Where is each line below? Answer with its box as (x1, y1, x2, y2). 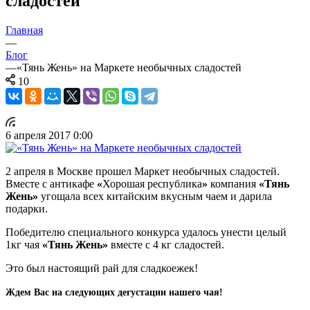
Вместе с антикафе (6, 177, 97, 190)
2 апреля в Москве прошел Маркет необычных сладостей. (6, 165, 280, 177)
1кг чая (6, 238, 42, 250)
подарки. (6, 202, 51, 215)
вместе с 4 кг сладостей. (108, 238, 227, 250)
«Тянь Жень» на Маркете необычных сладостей (17, 61, 241, 73)
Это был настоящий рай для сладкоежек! (6, 262, 201, 274)
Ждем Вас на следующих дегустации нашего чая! (6, 286, 226, 298)
